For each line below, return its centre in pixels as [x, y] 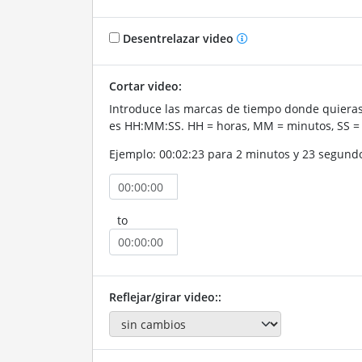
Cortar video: [145, 86]
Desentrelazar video [178, 38]
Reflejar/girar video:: [165, 297]
